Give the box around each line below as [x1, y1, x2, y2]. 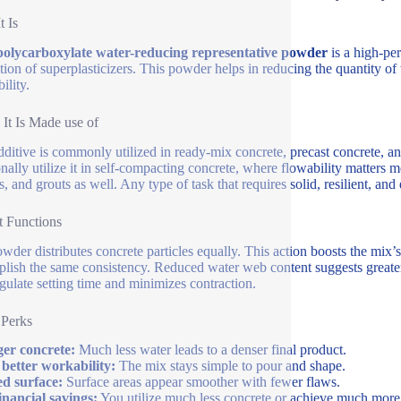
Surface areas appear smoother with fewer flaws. [62, 374, 340, 390]
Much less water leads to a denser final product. [74, 342, 346, 358]
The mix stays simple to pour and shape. [115, 358, 346, 374]
